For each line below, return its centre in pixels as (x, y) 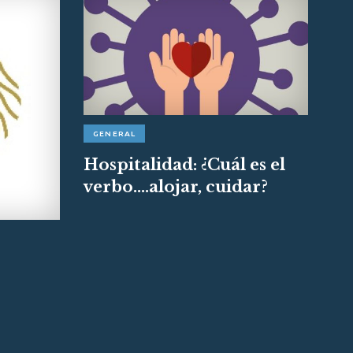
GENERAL (115, 133)
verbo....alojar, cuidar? (176, 186)
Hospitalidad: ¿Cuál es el (184, 164)
